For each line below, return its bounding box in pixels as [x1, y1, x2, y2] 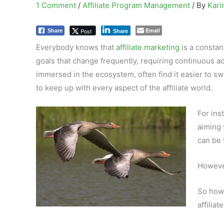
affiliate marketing [116, 42, 179, 52]
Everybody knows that [36, 42, 116, 52]
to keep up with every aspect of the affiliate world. [36, 83, 212, 92]
